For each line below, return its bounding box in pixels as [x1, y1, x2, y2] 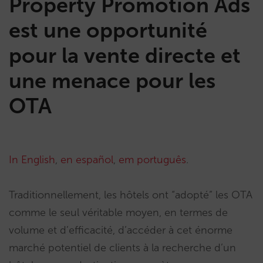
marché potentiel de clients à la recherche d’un [9, 241, 236, 254]
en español [60, 153, 113, 166]
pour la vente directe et [9, 43, 241, 68]
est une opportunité [9, 18, 207, 43]
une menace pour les [9, 68, 215, 93]
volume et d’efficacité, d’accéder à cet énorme [9, 224, 232, 237]
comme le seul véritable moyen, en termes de [9, 206, 228, 219]
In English [9, 153, 55, 166]
